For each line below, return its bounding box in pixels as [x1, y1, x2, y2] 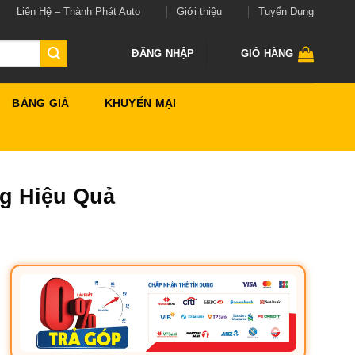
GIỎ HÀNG [240, 47, 294, 59]
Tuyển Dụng [258, 6, 314, 17]
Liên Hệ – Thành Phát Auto [16, 6, 140, 17]
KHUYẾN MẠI [104, 96, 177, 109]
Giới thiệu [176, 6, 222, 17]
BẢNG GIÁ [12, 96, 70, 109]
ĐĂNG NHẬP [132, 47, 195, 59]
